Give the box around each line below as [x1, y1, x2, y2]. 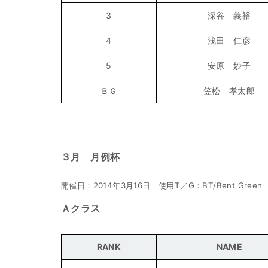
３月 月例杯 [61, 150, 120, 163]
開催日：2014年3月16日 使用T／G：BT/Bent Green [61, 181, 263, 191]
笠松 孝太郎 [203, 85, 255, 96]
